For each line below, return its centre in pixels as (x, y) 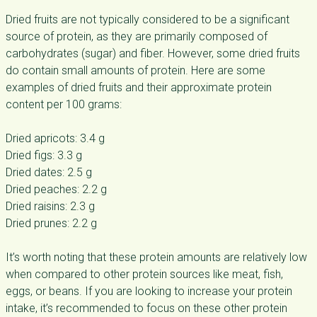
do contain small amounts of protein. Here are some (136, 70)
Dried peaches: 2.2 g (56, 189)
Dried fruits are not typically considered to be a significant (148, 19)
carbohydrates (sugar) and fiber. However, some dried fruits (153, 53)
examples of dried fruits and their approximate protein (139, 87)
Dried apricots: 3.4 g (55, 138)
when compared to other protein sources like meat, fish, (144, 274)
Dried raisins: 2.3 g (50, 206)
